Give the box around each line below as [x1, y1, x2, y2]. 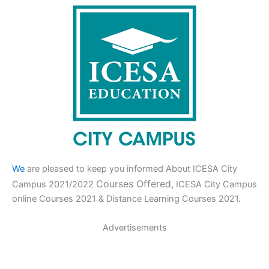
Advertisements [102, 222, 167, 233]
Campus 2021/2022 [12, 179, 96, 190]
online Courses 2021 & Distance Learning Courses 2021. [12, 193, 241, 205]
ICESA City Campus [174, 179, 257, 190]
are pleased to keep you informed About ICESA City [27, 163, 237, 175]
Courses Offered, [96, 178, 174, 190]
